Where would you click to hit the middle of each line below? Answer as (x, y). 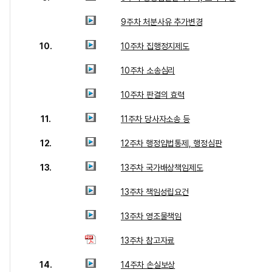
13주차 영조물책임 (151, 216)
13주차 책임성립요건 (155, 192)
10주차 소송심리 (148, 70)
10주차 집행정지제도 (155, 46)
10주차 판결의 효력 (153, 95)
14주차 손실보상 (148, 265)
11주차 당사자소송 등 (155, 119)
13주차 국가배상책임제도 (162, 168)
